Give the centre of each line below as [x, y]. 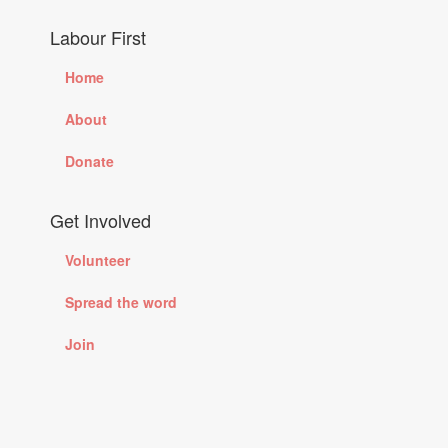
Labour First [98, 37]
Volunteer [97, 260]
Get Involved [100, 220]
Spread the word [121, 302]
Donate [89, 161]
